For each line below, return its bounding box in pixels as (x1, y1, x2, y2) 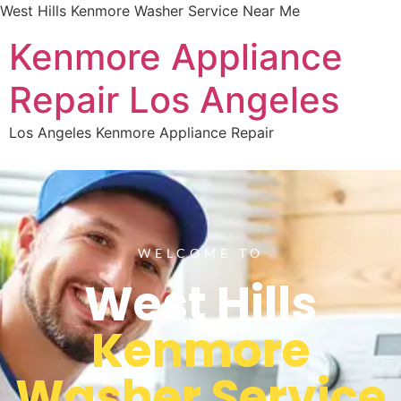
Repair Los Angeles (9, 78, 339, 122)
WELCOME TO (137, 244, 264, 260)
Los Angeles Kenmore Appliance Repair (9, 124, 274, 141)
